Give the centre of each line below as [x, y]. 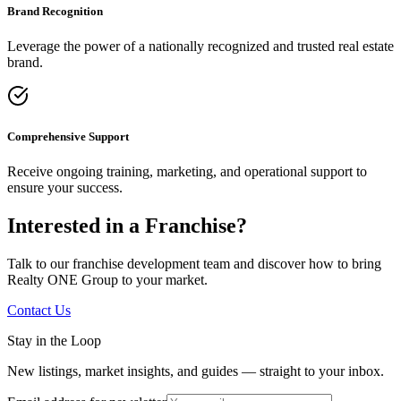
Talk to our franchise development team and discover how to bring [194, 264]
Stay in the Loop [54, 341]
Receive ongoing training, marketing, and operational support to [187, 172]
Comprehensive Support [68, 137]
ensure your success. [65, 188]
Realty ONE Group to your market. [107, 280]
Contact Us [39, 311]
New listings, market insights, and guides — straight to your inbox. [196, 371]
